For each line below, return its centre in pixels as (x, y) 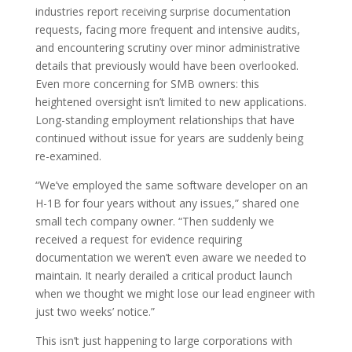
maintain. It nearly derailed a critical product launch (163, 276)
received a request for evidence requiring (138, 240)
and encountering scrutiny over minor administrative (167, 48)
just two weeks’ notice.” (95, 312)
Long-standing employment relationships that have (165, 120)
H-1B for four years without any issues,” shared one (167, 203)
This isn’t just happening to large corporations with (163, 341)
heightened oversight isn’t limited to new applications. (170, 102)
